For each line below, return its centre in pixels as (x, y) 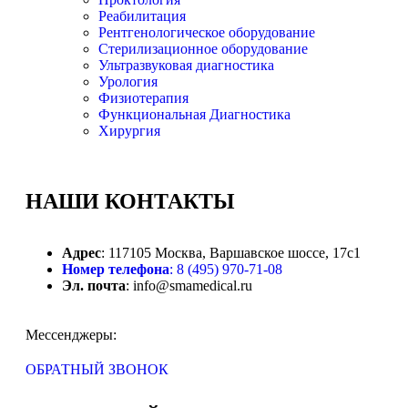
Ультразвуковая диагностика (186, 66)
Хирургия (129, 131)
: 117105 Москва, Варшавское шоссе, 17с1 (231, 253)
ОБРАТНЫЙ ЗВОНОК (97, 370)
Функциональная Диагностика (194, 115)
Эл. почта (94, 286)
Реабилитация (142, 16)
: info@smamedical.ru (189, 286)
